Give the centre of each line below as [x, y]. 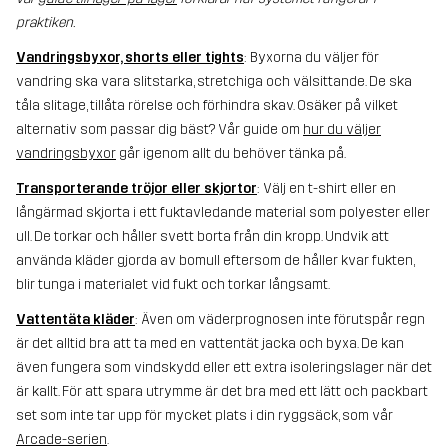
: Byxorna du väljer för [311, 58]
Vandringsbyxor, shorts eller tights [130, 58]
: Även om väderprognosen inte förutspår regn [280, 320]
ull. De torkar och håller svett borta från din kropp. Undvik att [202, 237]
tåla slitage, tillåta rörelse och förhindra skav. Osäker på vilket [207, 106]
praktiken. [45, 22]
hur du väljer [342, 130]
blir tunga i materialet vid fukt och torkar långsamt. [173, 285]
